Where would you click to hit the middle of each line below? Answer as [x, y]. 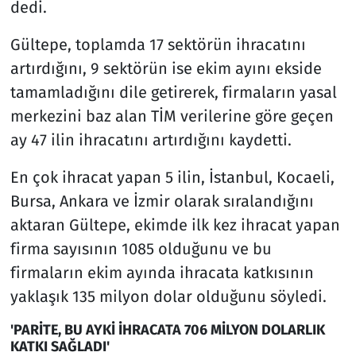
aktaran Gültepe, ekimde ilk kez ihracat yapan [175, 224]
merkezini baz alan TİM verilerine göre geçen [172, 116]
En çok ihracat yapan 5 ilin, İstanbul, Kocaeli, [172, 177]
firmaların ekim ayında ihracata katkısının [162, 272]
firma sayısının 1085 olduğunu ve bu [141, 248]
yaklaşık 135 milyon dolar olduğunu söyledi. [168, 296]
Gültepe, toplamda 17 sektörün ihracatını [158, 44]
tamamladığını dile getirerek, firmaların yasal [173, 92]
